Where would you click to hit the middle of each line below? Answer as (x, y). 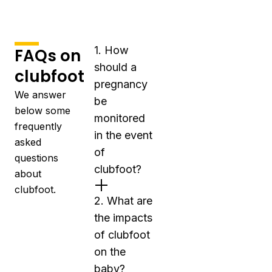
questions (36, 158)
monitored (120, 118)
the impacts (123, 218)
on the (110, 252)
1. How (111, 50)
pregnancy (121, 84)
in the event (123, 135)
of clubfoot (122, 235)
